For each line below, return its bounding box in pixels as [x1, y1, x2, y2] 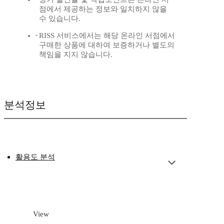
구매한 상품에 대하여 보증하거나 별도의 [39, 41, 174, 49]
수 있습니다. [39, 14, 80, 23]
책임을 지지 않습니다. [39, 50, 112, 59]
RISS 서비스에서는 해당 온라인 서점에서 [39, 31, 175, 40]
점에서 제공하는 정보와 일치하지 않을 [39, 5, 167, 13]
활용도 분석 [15, 153, 55, 161]
